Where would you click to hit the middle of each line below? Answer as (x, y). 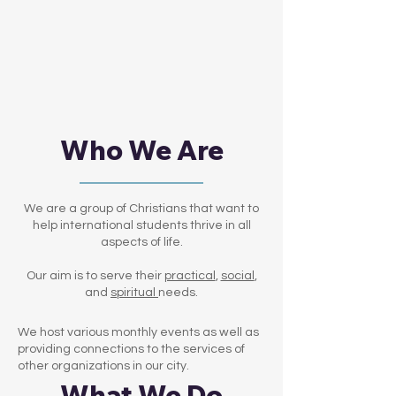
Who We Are (141, 150)
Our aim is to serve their (95, 276)
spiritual (134, 293)
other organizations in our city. (103, 366)
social (237, 276)
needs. (178, 293)
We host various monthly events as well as (138, 332)
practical (190, 276)
